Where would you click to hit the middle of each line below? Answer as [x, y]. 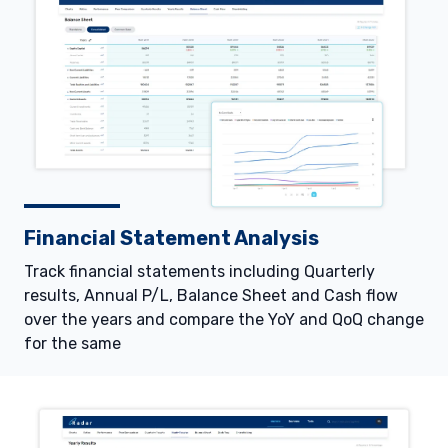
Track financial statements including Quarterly [199, 271]
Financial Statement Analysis [171, 237]
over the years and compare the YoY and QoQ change [224, 319]
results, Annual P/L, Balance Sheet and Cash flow [211, 295]
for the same [72, 343]
